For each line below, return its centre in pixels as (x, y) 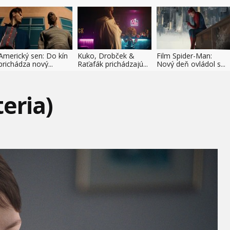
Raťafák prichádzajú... (113, 64)
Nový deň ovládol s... (191, 64)
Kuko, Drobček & (106, 56)
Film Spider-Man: (184, 56)
